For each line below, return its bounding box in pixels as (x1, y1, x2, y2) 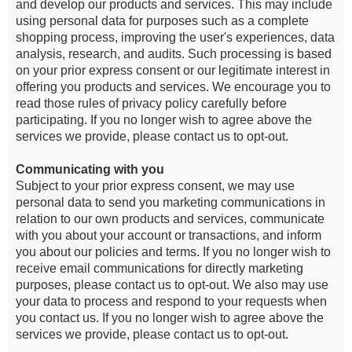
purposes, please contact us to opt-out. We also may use (16, 278, 328, 291)
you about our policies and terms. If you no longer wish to (16, 245, 331, 258)
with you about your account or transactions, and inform (16, 229, 321, 242)
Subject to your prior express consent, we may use (16, 179, 295, 192)
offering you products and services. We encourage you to (16, 80, 331, 93)
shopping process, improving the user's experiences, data (16, 31, 335, 44)
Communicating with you (16, 163, 164, 176)
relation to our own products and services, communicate (16, 212, 324, 225)
